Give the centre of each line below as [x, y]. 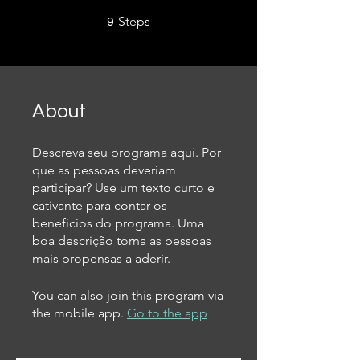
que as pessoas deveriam [104, 170]
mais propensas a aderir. [101, 258]
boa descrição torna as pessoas [122, 241]
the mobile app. [78, 313]
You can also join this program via [128, 295]
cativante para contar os [100, 205]
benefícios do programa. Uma [118, 223]
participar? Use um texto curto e [123, 188]
